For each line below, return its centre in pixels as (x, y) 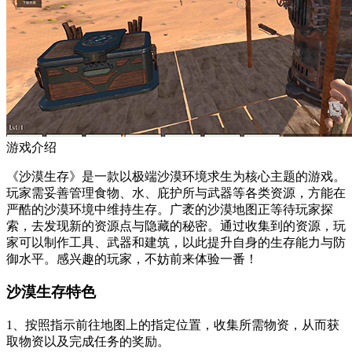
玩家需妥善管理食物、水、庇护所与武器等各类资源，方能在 (176, 192)
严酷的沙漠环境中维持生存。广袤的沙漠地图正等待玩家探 (170, 209)
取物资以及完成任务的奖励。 (88, 342)
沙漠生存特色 (51, 292)
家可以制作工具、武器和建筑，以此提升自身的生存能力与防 (176, 242)
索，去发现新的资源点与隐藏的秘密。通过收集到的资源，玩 (176, 225)
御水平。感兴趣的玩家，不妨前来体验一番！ (132, 258)
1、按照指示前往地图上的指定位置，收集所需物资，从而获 (173, 325)
